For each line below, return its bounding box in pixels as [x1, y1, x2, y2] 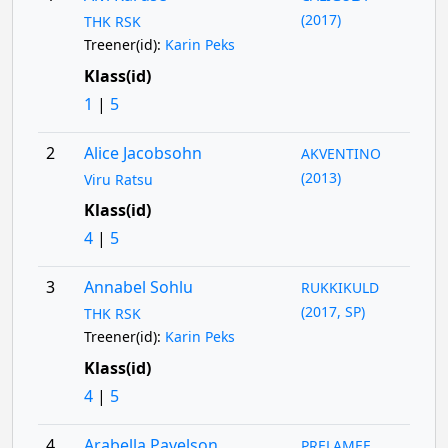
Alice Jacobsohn [83, 142, 202, 164]
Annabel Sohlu [83, 276, 193, 298]
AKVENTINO [301, 144, 382, 163]
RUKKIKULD [301, 278, 380, 297]
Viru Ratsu [83, 170, 153, 189]
